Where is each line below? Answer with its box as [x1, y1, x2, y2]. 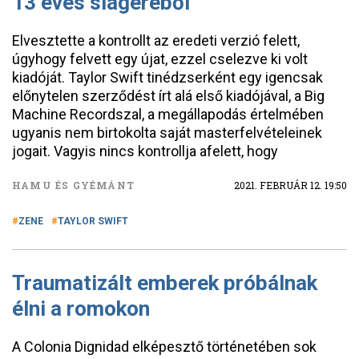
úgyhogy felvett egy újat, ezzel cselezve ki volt [12, 50, 308, 67]
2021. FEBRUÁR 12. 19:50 [234, 179, 347, 192]
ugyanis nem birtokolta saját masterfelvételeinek [12, 124, 322, 141]
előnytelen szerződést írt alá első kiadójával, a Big [12, 87, 325, 104]
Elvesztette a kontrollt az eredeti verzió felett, [12, 32, 300, 49]
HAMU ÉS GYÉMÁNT [12, 179, 135, 192]
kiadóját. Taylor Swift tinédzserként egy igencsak [12, 69, 323, 86]
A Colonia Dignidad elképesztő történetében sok [12, 338, 317, 355]
